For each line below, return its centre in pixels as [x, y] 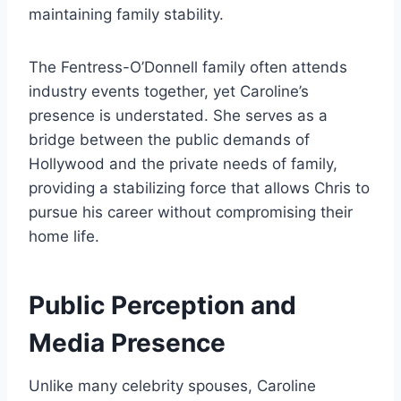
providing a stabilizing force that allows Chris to [199, 188]
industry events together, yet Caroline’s [169, 92]
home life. [64, 237]
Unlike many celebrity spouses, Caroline [172, 386]
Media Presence [127, 343]
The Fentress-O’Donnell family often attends [188, 68]
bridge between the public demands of [169, 140]
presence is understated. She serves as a [178, 116]
